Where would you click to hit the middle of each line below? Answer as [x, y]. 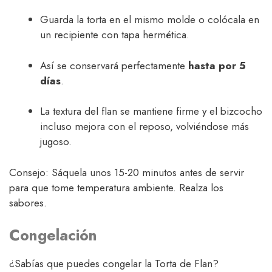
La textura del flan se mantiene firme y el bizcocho [151, 111]
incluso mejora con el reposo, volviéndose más [144, 127]
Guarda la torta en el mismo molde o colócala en [150, 20]
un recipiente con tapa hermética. [115, 35]
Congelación [53, 235]
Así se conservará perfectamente [114, 65]
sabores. [28, 202]
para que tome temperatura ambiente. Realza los [116, 187]
